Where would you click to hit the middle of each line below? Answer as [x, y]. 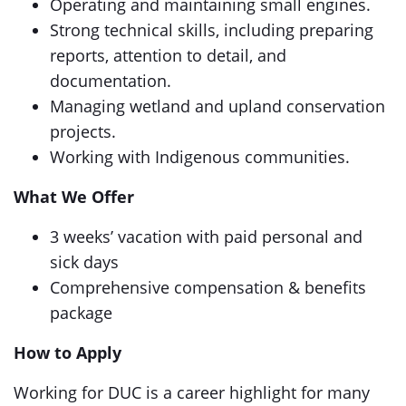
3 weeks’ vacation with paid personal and [206, 237]
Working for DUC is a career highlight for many [192, 392]
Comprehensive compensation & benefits [208, 287]
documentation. [111, 81]
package [81, 313]
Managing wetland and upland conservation [217, 106]
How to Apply [70, 353]
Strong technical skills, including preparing [212, 30]
